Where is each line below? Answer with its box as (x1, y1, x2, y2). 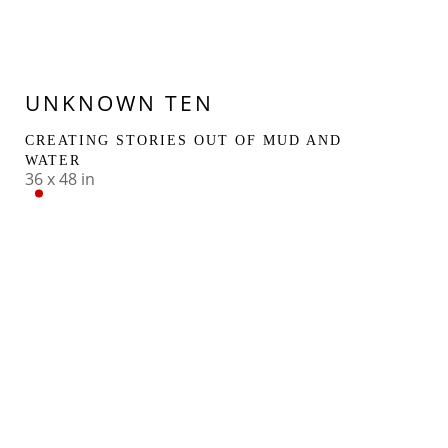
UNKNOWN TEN (25, 88, 215, 117)
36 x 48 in (25, 167, 96, 190)
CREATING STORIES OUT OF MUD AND (25, 132, 343, 148)
